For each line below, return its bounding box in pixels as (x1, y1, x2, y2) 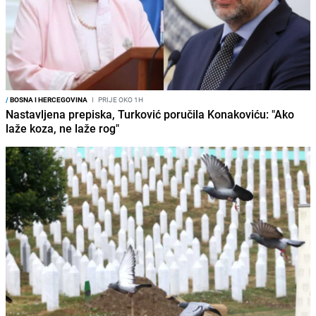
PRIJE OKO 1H (97, 94, 143, 104)
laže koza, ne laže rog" (6, 120, 119, 136)
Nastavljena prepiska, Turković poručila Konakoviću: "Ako (6, 106, 294, 122)
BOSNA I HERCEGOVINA (8, 94, 87, 104)
